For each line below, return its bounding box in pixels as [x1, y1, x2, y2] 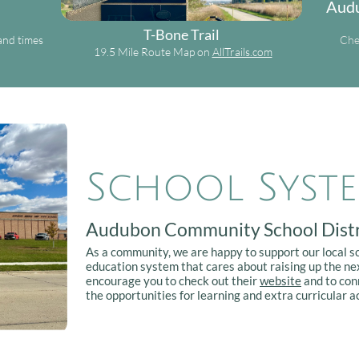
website [260, 273, 301, 288]
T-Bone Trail [143, 26, 220, 43]
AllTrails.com [212, 45, 272, 58]
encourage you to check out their [86, 273, 260, 288]
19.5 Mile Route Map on [93, 45, 210, 58]
